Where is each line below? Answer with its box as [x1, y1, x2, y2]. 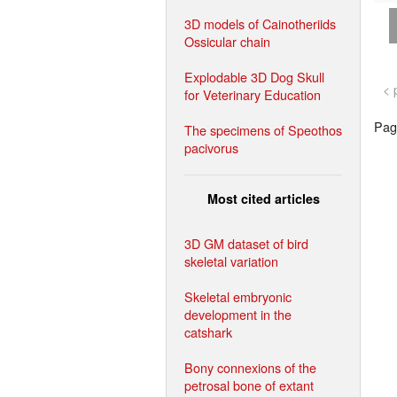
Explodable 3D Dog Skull [184, 66, 324, 86]
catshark [184, 322, 232, 341]
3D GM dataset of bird [184, 233, 308, 253]
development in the [184, 304, 292, 323]
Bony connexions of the [184, 357, 316, 377]
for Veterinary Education [184, 84, 321, 104]
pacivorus [184, 137, 238, 157]
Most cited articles [206, 189, 320, 207]
